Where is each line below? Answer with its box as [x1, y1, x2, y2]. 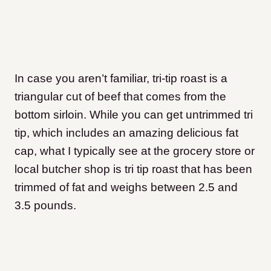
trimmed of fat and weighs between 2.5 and [15, 181, 238, 194]
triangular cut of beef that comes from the [15, 90, 226, 103]
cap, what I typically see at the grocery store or [15, 145, 255, 158]
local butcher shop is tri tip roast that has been [15, 163, 252, 176]
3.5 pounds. [15, 199, 76, 212]
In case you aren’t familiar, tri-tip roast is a [15, 72, 227, 85]
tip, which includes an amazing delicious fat [15, 126, 238, 140]
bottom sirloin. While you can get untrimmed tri [15, 108, 253, 122]
